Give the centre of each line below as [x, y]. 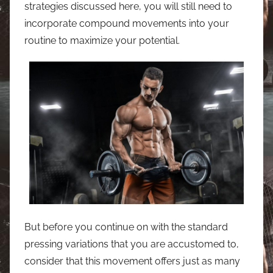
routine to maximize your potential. [102, 40]
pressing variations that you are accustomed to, [132, 244]
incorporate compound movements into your [127, 23]
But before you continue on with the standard [126, 227]
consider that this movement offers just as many [132, 261]
